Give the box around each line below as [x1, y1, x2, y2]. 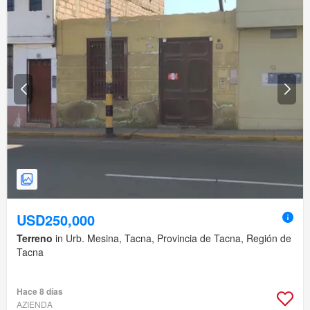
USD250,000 [17, 210, 95, 230]
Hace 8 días [17, 285, 63, 298]
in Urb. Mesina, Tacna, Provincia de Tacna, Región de [53, 231, 291, 246]
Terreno [17, 231, 53, 246]
